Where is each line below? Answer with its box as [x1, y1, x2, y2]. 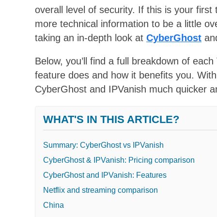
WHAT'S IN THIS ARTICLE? [43, 113, 179, 125]
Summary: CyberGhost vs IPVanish [43, 140, 164, 149]
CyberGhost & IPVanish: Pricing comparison [43, 155, 195, 164]
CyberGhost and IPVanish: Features [43, 170, 167, 179]
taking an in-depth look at [35, 32, 146, 43]
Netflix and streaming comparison [43, 186, 158, 194]
